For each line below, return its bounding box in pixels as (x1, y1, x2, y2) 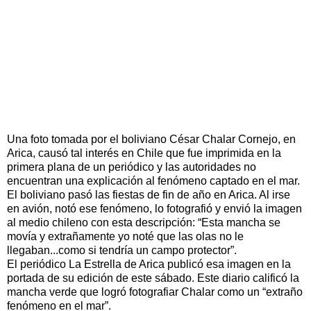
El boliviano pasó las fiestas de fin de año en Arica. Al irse (7, 188, 290, 201)
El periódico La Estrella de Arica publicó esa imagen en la (7, 258, 291, 270)
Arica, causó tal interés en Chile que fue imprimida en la (7, 146, 281, 159)
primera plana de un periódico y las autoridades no (7, 160, 256, 173)
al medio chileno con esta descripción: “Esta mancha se (7, 216, 280, 228)
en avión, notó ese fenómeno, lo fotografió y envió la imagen (7, 202, 302, 215)
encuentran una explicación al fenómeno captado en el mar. (7, 174, 300, 187)
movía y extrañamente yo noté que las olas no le (7, 230, 244, 242)
